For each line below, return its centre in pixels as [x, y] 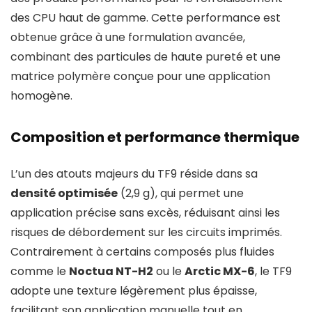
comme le [40, 272]
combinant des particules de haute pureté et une [146, 57]
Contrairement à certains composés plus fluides [142, 252]
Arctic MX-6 [220, 272]
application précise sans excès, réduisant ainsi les [145, 213]
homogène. [41, 96]
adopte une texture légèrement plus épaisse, [134, 291]
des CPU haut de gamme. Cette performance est [146, 18]
